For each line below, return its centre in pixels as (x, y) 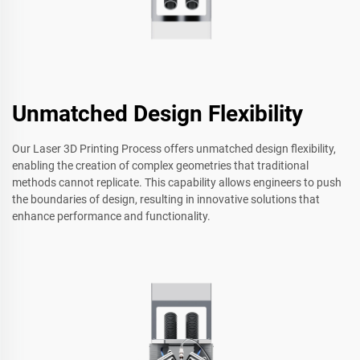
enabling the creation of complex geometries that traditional (160, 165)
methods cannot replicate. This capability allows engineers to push (177, 182)
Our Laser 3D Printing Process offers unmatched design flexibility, (174, 148)
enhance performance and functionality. (111, 216)
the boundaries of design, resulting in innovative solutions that (166, 199)
